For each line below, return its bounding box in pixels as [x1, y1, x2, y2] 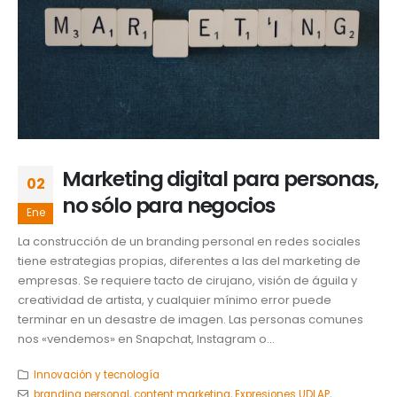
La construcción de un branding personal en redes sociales [18, 232, 361, 250]
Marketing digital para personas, [62, 163, 378, 193]
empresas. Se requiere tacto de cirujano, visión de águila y [18, 271, 357, 289]
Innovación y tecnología [33, 368, 160, 383]
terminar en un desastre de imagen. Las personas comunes [18, 310, 363, 328]
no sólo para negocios [62, 190, 275, 220]
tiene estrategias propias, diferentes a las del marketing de [18, 252, 361, 269]
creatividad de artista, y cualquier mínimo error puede [18, 291, 331, 308]
